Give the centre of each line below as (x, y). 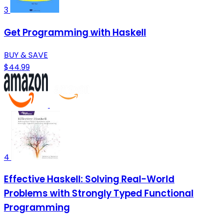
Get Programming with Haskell (75, 32)
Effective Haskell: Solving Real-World (89, 179)
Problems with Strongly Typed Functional (99, 194)
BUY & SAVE (26, 55)
